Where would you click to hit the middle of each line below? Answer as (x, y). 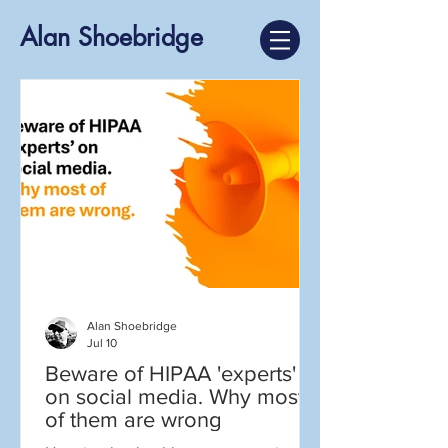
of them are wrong (133, 419)
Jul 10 (102, 342)
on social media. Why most (174, 396)
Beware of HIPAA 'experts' (170, 373)
